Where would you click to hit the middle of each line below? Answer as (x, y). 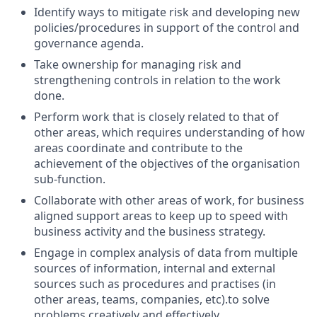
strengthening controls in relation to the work (157, 80)
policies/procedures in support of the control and (167, 28)
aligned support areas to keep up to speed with (161, 216)
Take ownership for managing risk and (138, 64)
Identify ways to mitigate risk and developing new (167, 12)
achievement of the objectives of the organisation (167, 163)
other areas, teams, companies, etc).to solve (152, 299)
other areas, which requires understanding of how (169, 132)
